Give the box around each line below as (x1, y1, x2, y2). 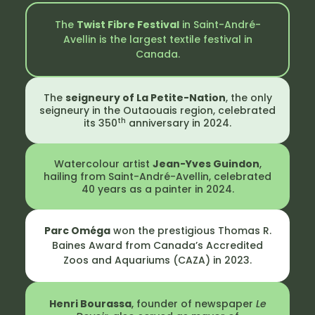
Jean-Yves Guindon (152, 156, 259, 171)
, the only (225, 90, 272, 105)
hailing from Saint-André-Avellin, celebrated (44, 169, 271, 184)
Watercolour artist (53, 156, 153, 171)
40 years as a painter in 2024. (81, 181, 234, 196)
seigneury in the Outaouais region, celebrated (39, 103, 276, 117)
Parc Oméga (44, 223, 110, 238)
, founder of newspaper (131, 296, 256, 311)
